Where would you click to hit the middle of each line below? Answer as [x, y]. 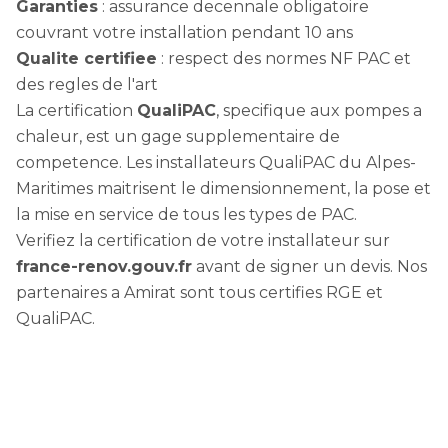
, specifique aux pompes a [319, 110]
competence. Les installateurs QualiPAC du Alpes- [216, 162]
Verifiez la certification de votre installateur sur [203, 240]
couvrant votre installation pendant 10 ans [184, 32]
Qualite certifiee [86, 58]
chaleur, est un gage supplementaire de [178, 136]
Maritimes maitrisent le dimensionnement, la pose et [223, 188]
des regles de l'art [87, 84]
